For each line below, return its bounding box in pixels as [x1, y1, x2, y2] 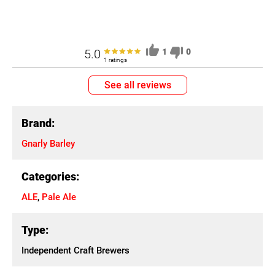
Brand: [21, 117, 55, 130]
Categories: [21, 170, 79, 183]
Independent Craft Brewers [21, 245, 130, 256]
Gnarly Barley [21, 138, 75, 149]
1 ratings [104, 56, 127, 63]
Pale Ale [42, 192, 76, 203]
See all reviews [104, 79, 171, 91]
